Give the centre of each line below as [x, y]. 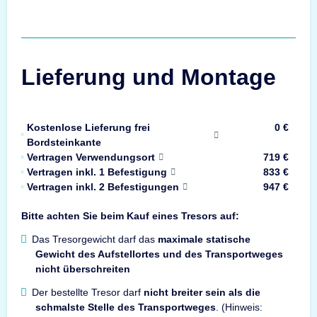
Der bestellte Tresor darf [86, 292]
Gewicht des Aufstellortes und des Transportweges [159, 254]
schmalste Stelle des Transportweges [126, 307]
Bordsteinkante [64, 142]
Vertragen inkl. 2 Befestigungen [103, 186]
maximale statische [204, 239]
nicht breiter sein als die [202, 292]
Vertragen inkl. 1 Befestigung [97, 172]
